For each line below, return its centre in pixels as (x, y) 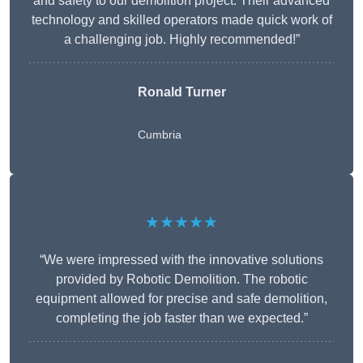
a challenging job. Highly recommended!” (181, 40)
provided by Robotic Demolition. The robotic (181, 280)
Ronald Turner (181, 92)
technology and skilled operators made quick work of (181, 20)
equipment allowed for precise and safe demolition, (181, 299)
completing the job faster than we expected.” (181, 318)
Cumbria (159, 135)
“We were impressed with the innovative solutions (181, 260)
